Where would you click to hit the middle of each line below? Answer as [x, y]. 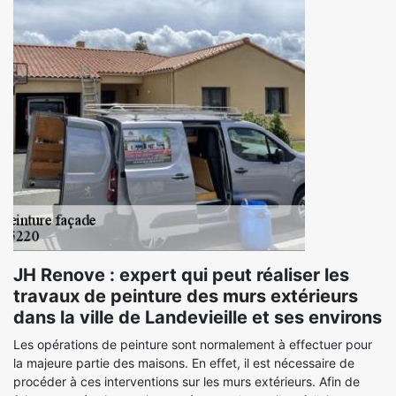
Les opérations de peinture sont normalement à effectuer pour [193, 344]
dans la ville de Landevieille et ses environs [198, 317]
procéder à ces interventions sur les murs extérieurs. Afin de [187, 381]
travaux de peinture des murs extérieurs [186, 296]
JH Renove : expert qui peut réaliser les [181, 275]
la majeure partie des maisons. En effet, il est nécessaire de [184, 363]
